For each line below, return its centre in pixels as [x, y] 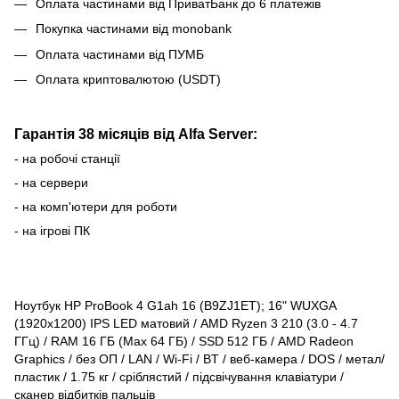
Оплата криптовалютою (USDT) [128, 79]
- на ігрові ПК [52, 231]
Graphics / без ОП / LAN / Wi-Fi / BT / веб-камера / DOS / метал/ [199, 358]
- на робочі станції [67, 159]
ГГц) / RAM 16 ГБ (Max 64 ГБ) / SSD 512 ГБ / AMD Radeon [184, 341]
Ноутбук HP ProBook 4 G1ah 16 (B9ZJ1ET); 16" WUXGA [175, 305]
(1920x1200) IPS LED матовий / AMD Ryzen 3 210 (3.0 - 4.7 [186, 323]
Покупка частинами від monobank [134, 29]
